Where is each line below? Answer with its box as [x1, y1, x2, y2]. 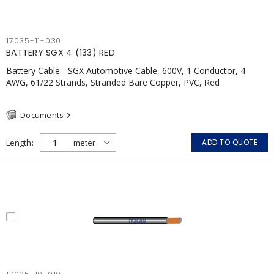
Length [6, 137, 31, 148]
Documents [20, 109, 64, 120]
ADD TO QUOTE [202, 137, 257, 147]
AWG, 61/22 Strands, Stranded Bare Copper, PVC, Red [6, 76, 220, 88]
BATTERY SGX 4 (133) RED [6, 46, 115, 59]
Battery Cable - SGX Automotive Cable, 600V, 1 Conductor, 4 [6, 64, 245, 76]
